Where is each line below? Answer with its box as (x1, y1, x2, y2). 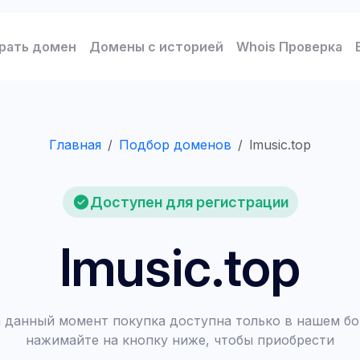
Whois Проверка (236, 39, 342, 55)
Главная (49, 137, 101, 153)
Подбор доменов (119, 137, 231, 153)
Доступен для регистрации (89, 193, 288, 211)
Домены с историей (89, 39, 223, 55)
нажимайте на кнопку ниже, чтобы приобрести (26, 332, 334, 348)
